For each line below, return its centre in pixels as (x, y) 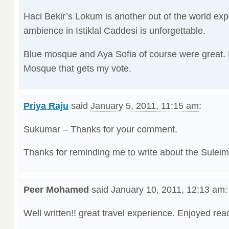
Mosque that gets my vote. (77, 68)
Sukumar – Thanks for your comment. (100, 129)
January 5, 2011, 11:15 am (144, 106)
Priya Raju (46, 106)
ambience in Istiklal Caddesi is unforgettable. (114, 30)
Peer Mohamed (56, 190)
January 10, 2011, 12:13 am (168, 190)
